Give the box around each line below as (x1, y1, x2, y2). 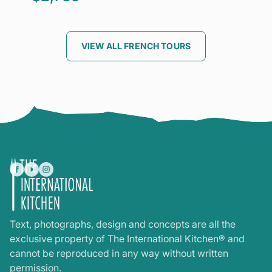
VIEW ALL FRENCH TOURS (81, 41, 191, 52)
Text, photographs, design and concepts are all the (10, 218, 236, 231)
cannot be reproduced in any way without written (10, 247, 228, 260)
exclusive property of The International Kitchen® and (10, 233, 245, 245)
